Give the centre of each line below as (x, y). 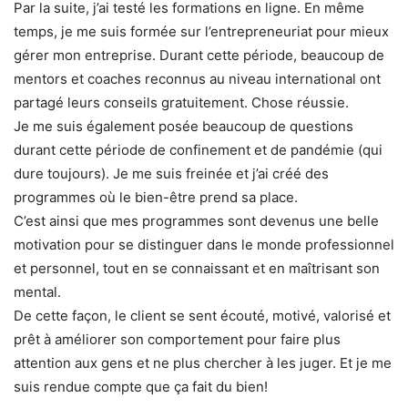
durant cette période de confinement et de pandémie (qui (198, 149)
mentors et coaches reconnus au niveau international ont (197, 78)
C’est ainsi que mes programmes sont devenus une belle (196, 220)
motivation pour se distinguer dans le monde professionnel (204, 244)
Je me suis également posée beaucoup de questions (184, 126)
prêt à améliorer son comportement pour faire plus (177, 339)
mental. (37, 291)
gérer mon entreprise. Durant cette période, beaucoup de (199, 55)
